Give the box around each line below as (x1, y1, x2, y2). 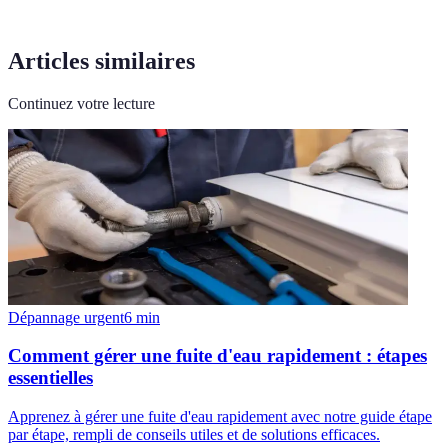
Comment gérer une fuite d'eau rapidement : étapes (8, 345, 427, 367)
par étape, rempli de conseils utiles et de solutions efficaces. (8, 426, 380, 444)
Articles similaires (8, 47, 195, 74)
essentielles (8, 367, 93, 389)
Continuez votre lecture (8, 94, 155, 112)
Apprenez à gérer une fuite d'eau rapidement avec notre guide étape (8, 408, 432, 426)
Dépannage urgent (8, 308, 124, 326)
